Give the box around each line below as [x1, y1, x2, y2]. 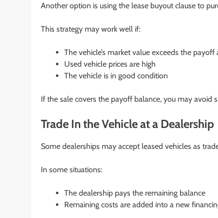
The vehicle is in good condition [64, 71, 168, 80]
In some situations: [41, 164, 102, 174]
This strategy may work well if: [41, 24, 140, 34]
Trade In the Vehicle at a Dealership [41, 116, 214, 131]
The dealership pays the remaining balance [64, 188, 205, 198]
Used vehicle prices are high [64, 59, 156, 69]
